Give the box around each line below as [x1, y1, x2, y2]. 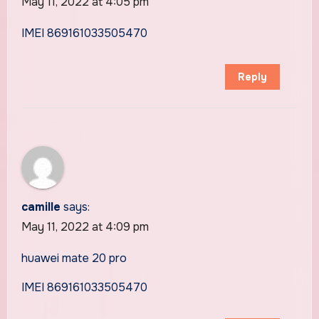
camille [21, 199, 61, 215]
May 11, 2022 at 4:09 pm [21, 219, 149, 235]
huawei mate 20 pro [21, 251, 127, 266]
